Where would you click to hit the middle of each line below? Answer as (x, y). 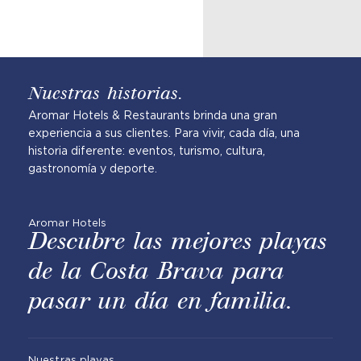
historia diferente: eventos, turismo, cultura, (147, 151)
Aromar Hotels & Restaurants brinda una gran (153, 116)
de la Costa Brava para (156, 273)
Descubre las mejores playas (178, 243)
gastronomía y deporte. (93, 169)
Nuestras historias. (106, 95)
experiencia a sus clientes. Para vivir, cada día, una (164, 133)
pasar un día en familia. (160, 303)
